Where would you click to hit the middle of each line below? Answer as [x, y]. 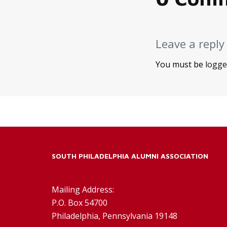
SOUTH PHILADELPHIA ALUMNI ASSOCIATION [130, 156]
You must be [180, 64]
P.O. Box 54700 [80, 203]
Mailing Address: [83, 190]
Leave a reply [190, 44]
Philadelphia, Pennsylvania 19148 [115, 216]
